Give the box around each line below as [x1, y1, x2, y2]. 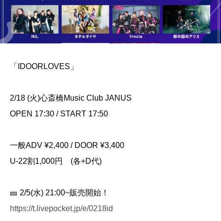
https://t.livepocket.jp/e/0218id [10, 204, 113, 213]
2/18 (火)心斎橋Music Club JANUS [10, 93, 132, 102]
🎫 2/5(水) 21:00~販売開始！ [10, 188, 109, 197]
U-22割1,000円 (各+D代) [10, 156, 102, 165]
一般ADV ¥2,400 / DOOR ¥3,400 [10, 141, 124, 149]
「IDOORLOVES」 [10, 62, 78, 71]
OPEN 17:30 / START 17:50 [10, 109, 108, 118]
